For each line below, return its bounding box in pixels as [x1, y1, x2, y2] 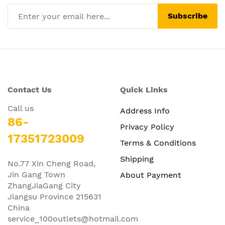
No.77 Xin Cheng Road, [8, 159, 95, 168]
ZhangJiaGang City [8, 181, 81, 190]
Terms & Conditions [120, 138, 196, 148]
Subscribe [168, 11, 207, 21]
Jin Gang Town [8, 170, 65, 179]
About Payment [120, 170, 181, 180]
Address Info [120, 106, 170, 116]
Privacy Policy [120, 122, 174, 132]
